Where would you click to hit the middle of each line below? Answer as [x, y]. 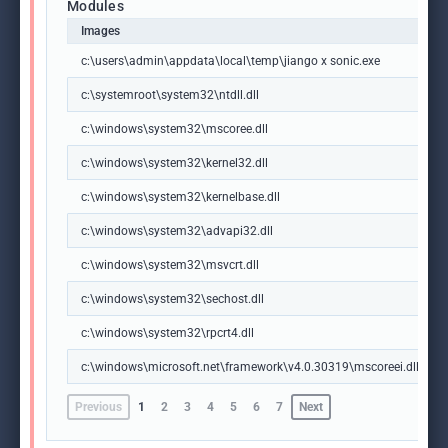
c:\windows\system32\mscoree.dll [174, 129]
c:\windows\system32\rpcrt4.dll [167, 333]
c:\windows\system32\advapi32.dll [177, 231]
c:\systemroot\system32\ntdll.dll [170, 95]
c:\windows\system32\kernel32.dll [174, 163]
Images [101, 31]
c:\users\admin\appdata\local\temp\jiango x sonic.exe [230, 61]
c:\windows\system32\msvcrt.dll [170, 265]
